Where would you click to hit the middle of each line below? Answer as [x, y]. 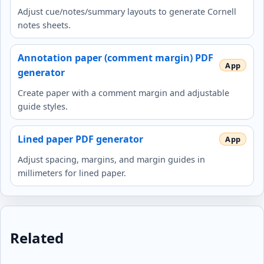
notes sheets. [44, 25]
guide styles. [43, 106]
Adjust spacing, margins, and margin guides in [111, 159]
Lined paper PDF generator [80, 139]
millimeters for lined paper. [72, 173]
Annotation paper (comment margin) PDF [115, 57]
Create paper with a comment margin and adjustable [123, 93]
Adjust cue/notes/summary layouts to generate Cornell [127, 11]
